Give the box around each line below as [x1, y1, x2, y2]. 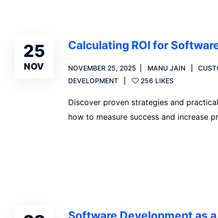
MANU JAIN [147, 64, 185, 72]
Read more [80, 145, 119, 155]
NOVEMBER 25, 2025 [68, 64, 136, 72]
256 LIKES [140, 77, 174, 85]
